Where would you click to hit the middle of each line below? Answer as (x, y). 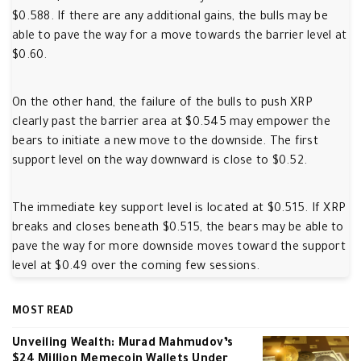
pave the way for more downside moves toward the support (179, 248)
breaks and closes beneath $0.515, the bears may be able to (178, 229)
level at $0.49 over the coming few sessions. (136, 268)
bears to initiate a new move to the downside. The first (165, 143)
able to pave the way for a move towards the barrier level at (179, 37)
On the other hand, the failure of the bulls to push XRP (162, 104)
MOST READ (43, 312)
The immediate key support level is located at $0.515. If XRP (179, 210)
